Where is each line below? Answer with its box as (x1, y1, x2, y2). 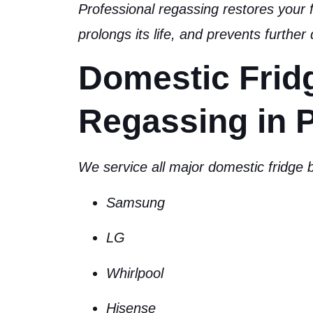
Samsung (106, 194, 165, 210)
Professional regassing (78, 1, 223, 17)
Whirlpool (106, 265, 163, 281)
